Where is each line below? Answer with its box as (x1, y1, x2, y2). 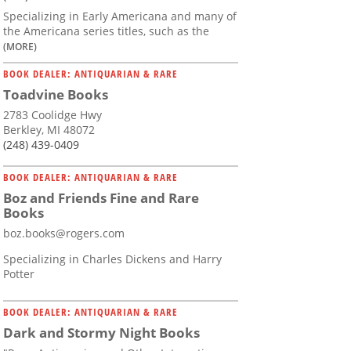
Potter (3, 266, 34, 282)
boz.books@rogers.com (3, 226, 125, 241)
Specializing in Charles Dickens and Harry (3, 251, 222, 267)
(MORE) (3, 40, 37, 53)
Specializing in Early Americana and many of (3, 9, 237, 24)
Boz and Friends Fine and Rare (3, 189, 199, 208)
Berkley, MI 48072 (3, 122, 95, 138)
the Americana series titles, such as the (3, 24, 209, 39)
